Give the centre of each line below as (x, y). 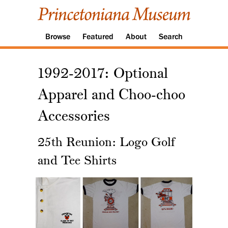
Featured (98, 37)
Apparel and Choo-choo (111, 96)
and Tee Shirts (77, 162)
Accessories (74, 117)
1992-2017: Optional (103, 75)
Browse (58, 37)
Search (171, 37)
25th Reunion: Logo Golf (106, 143)
